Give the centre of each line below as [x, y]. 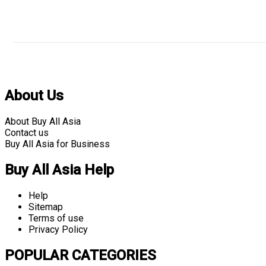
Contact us [27, 133]
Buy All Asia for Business [57, 144]
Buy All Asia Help [59, 170]
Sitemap [46, 207]
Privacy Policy [58, 229]
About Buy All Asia [43, 122]
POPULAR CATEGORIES [80, 255]
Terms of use [56, 218]
